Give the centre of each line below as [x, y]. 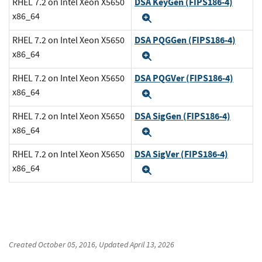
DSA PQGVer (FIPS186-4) [184, 78]
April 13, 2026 [152, 244]
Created [23, 244]
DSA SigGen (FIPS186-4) [182, 116]
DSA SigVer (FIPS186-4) [181, 154]
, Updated [113, 244]
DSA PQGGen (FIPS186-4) [185, 40]
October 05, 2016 [67, 244]
